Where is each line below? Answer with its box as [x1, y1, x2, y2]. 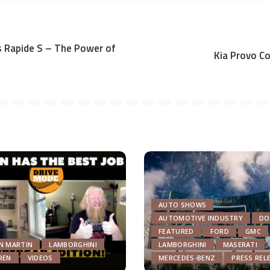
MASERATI [222, 239, 258, 249]
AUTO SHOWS [159, 199, 207, 209]
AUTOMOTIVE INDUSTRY [159, 213, 243, 222]
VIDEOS [27, 253, 53, 262]
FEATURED [159, 226, 194, 236]
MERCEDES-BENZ [159, 253, 216, 262]
